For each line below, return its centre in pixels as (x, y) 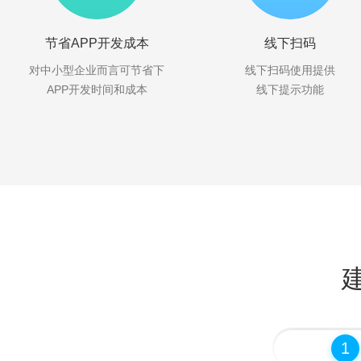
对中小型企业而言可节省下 (97, 70)
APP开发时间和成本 (97, 89)
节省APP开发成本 (97, 43)
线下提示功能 (290, 89)
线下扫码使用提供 (290, 70)
